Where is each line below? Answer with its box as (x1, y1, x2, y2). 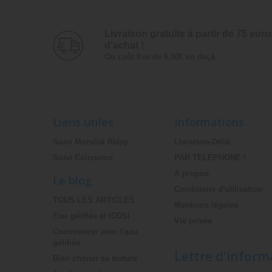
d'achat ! (104, 39, 144, 50)
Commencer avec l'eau (53, 226, 138, 236)
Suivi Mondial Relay (53, 137, 128, 146)
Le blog (53, 172, 92, 188)
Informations (174, 114, 244, 129)
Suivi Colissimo (53, 152, 113, 162)
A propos (174, 168, 209, 178)
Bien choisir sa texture (53, 253, 137, 263)
